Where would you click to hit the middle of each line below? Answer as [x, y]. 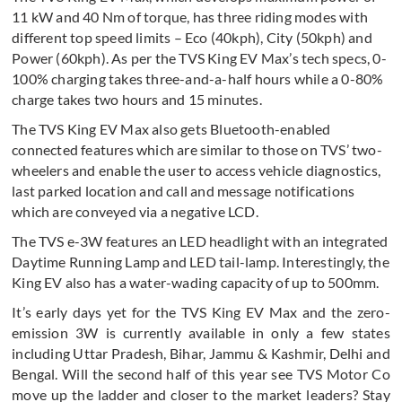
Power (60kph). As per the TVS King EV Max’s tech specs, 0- [199, 57]
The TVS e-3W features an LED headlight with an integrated [200, 240]
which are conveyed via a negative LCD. [135, 211]
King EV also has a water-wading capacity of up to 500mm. [196, 282]
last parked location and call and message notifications [184, 190]
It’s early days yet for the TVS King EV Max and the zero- [201, 311]
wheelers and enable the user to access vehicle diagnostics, [197, 170]
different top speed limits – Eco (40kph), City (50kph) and [192, 37]
